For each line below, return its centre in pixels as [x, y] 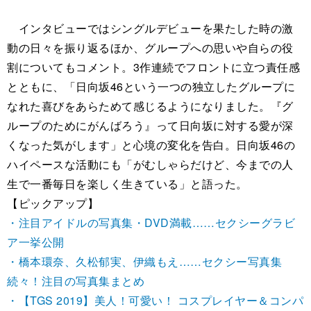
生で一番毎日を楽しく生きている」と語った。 [127, 184]
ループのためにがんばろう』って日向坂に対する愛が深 [150, 126]
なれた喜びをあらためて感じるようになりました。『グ [150, 106]
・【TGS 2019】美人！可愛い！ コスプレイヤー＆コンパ [155, 301]
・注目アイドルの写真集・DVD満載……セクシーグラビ [151, 223]
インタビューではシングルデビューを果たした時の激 [150, 28]
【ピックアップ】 [53, 203]
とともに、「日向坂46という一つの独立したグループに [151, 87]
